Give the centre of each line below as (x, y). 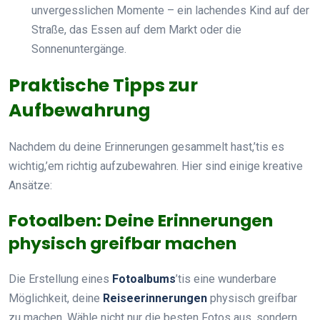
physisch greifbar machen (122, 243)
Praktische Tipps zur (103, 85)
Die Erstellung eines (60, 279)
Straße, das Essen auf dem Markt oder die (136, 29)
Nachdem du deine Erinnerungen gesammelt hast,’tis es (146, 146)
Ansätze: (30, 185)
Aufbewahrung (80, 110)
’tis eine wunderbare (226, 279)
